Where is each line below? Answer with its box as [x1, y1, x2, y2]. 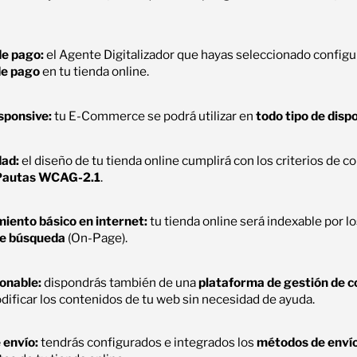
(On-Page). [65, 230, 128, 246]
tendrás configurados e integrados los [38, 334, 257, 350]
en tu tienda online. [40, 64, 150, 80]
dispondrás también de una [41, 274, 199, 290]
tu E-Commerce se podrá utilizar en [54, 108, 257, 124]
